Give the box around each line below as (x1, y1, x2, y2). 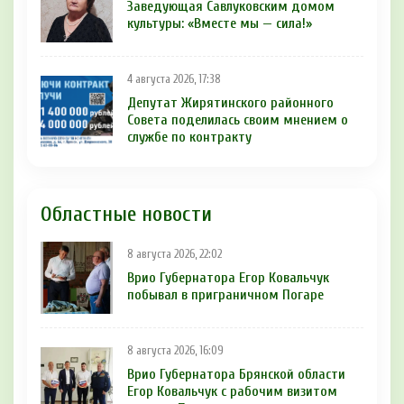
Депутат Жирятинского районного (127, 95, 334, 112)
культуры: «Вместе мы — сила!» (127, 14, 312, 32)
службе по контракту (127, 129, 252, 146)
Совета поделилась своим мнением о (127, 112, 348, 129)
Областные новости (41, 202, 212, 227)
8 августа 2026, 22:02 (127, 247, 222, 261)
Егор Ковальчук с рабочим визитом (127, 383, 337, 400)
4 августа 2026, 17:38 (127, 73, 221, 87)
